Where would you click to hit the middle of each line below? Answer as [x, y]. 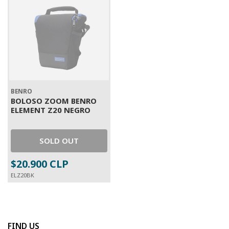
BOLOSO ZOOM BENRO [54, 101]
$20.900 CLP [40, 164]
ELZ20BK [22, 175]
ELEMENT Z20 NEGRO [51, 110]
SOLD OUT [59, 141]
